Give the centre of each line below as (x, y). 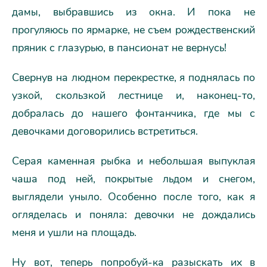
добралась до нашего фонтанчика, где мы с (133, 113)
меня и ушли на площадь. (74, 232)
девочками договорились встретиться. (105, 131)
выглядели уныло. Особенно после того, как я (133, 197)
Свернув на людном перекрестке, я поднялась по (133, 77)
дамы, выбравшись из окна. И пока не (133, 12)
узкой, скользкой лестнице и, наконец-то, (133, 95)
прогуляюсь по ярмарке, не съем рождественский (133, 30)
